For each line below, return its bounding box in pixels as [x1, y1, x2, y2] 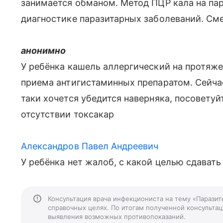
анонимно [21, 45, 66, 56]
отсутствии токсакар [21, 109, 114, 119]
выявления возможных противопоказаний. [48, 213, 186, 221]
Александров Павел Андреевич [21, 141, 159, 151]
